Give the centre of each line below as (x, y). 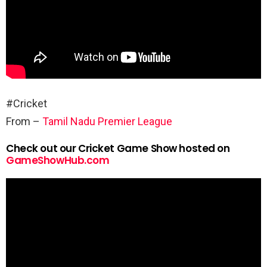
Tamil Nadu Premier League (107, 121)
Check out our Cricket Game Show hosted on (118, 148)
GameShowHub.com (58, 160)
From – (24, 121)
